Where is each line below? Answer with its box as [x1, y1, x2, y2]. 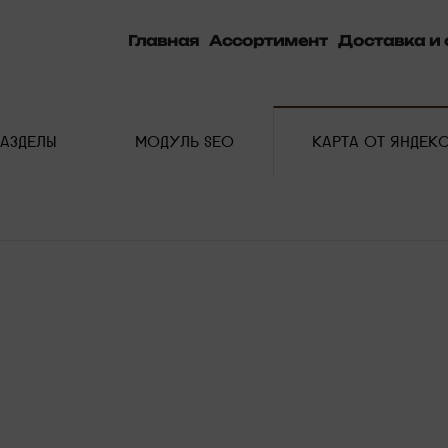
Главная [128, 31, 199, 49]
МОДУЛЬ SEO [135, 130, 234, 153]
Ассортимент [209, 31, 328, 49]
